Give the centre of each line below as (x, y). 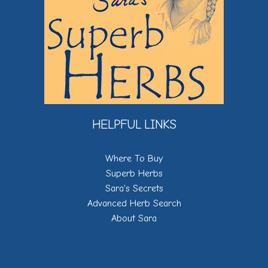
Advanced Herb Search (134, 203)
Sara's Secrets (134, 188)
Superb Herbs (134, 173)
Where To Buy (134, 159)
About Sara (134, 218)
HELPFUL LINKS (134, 124)
